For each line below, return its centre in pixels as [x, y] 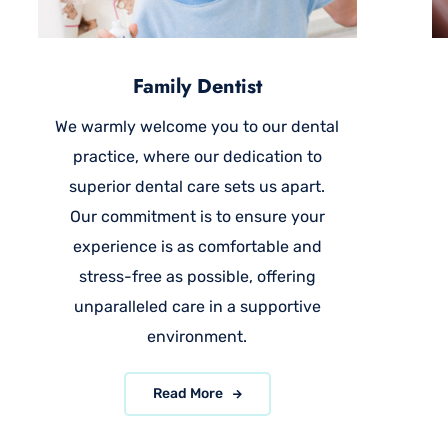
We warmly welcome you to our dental [197, 126]
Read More [189, 393]
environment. [197, 336]
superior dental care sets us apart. [197, 186]
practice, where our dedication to [197, 156]
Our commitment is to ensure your [197, 216]
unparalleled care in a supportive [197, 306]
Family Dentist [197, 86]
